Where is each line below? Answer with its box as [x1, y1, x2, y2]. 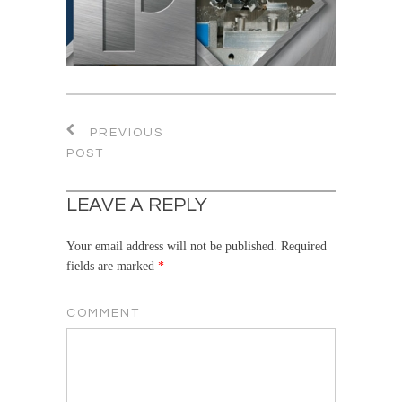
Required [281, 240, 327, 253]
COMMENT [66, 307, 140, 319]
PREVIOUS [85, 127, 163, 139]
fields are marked [66, 259, 158, 273]
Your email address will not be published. [66, 240, 277, 253]
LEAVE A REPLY [66, 195, 207, 215]
